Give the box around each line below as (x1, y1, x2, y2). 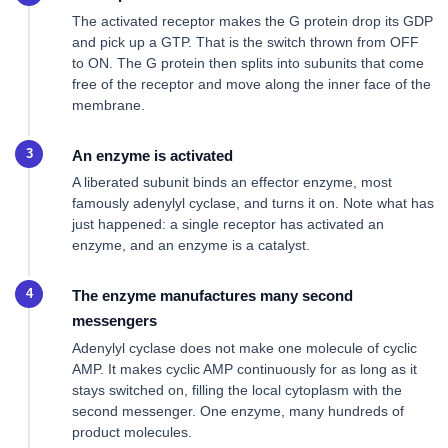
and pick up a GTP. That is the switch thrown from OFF (72, 33, 419, 50)
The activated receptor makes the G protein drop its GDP (72, 12, 433, 29)
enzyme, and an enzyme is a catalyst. (72, 237, 310, 254)
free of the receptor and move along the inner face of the (72, 75, 431, 92)
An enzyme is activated (72, 146, 233, 164)
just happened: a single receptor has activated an (72, 216, 384, 233)
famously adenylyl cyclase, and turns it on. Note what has (72, 195, 434, 212)
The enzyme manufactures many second (72, 286, 353, 304)
